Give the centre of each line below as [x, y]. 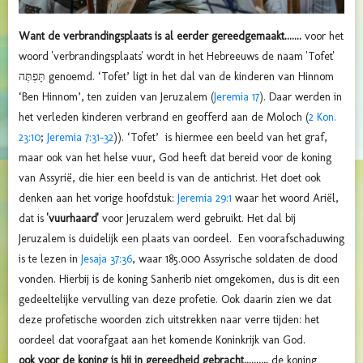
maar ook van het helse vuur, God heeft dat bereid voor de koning [175, 157]
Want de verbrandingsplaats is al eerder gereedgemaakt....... [162, 36]
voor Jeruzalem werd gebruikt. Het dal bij [197, 218]
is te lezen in [50, 258]
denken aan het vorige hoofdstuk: [98, 198]
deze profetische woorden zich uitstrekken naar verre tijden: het [169, 319]
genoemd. [73, 76]
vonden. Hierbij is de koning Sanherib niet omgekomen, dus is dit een [179, 279]
